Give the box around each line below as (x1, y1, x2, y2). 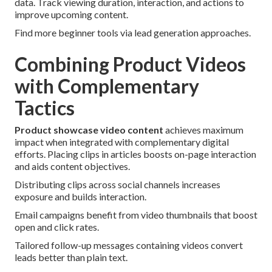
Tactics (15, 96, 75, 120)
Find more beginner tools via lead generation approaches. (15, 27, 251, 39)
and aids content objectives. (15, 160, 130, 172)
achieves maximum (163, 124, 243, 136)
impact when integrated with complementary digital (15, 136, 229, 148)
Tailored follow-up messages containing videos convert (15, 239, 243, 251)
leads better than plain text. (15, 251, 127, 263)
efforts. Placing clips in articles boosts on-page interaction (15, 148, 256, 160)
